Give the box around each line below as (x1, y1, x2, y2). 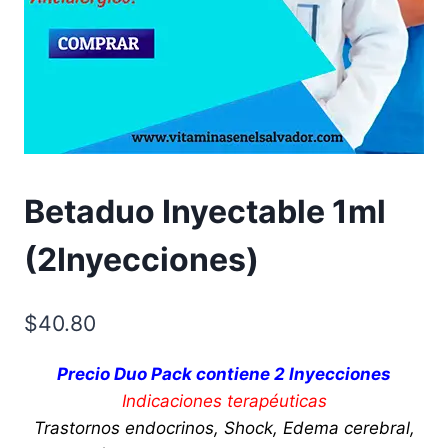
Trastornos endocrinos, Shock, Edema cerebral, (33, 417, 415, 438)
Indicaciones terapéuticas (121, 390, 327, 411)
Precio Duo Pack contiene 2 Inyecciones (57, 363, 391, 384)
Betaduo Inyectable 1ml (24, 192, 386, 232)
